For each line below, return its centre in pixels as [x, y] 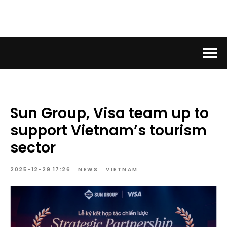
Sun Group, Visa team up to [109, 113]
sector [33, 148]
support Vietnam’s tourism [108, 130]
